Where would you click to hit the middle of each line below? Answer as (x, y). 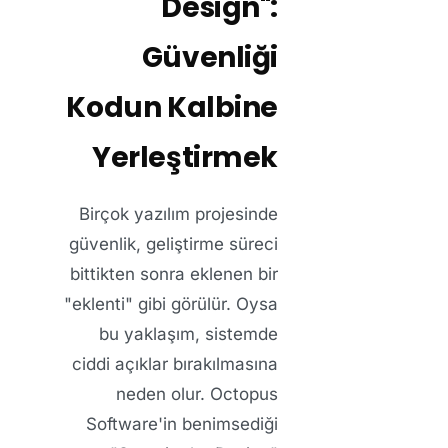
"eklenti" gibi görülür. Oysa (171, 304)
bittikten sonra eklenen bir (174, 274)
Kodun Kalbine (172, 108)
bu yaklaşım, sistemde (188, 334)
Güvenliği (209, 58)
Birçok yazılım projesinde (178, 214)
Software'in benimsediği (182, 424)
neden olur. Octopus (197, 394)
